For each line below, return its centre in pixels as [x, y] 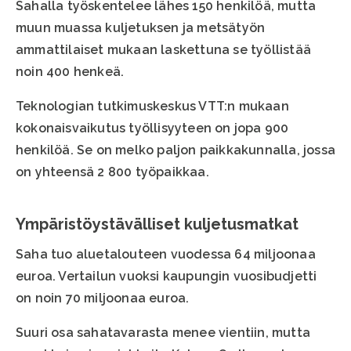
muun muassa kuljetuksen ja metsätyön [141, 28]
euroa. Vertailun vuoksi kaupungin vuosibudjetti [166, 277]
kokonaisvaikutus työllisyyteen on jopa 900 [152, 128]
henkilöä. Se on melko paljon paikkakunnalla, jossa [176, 150]
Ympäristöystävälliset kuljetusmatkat [157, 224]
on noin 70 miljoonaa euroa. [103, 299]
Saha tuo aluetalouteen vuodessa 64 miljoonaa [166, 255]
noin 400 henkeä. [70, 72]
